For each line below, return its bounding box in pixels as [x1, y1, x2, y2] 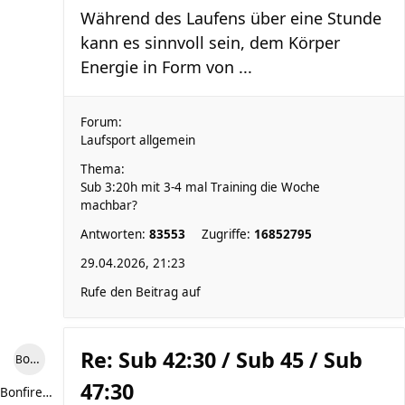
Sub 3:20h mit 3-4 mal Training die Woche [80, 179, 320, 195]
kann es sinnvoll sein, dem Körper [80, 32, 340, 53]
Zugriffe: [202, 226, 254, 242]
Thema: [80, 161, 125, 177]
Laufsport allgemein [80, 132, 195, 148]
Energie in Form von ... [80, 56, 252, 78]
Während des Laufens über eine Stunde [80, 7, 381, 29]
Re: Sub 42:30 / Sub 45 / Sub [80, 345, 363, 374]
